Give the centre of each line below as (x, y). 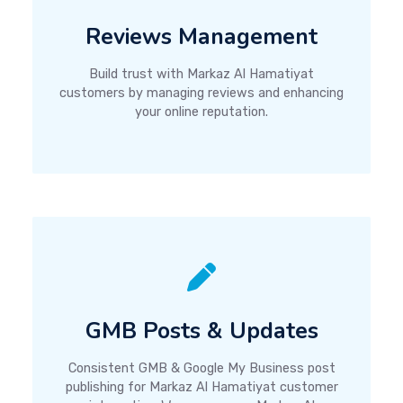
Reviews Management (201, 37)
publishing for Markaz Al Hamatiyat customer (201, 388)
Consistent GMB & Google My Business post (201, 369)
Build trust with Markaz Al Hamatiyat (201, 75)
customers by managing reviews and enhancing (201, 94)
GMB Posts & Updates (201, 331)
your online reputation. (201, 112)
